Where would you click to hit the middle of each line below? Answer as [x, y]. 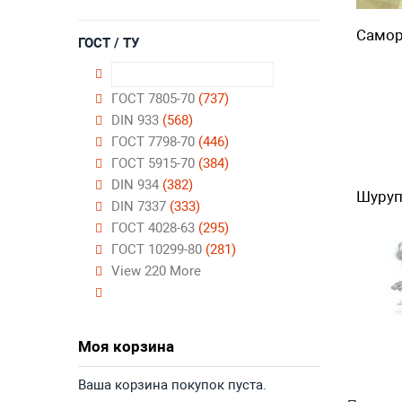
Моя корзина [126, 346]
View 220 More [156, 271]
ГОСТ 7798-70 [155, 142]
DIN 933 [137, 120]
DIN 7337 [140, 206]
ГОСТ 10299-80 [158, 249]
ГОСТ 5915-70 [155, 163]
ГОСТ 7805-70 [155, 99]
